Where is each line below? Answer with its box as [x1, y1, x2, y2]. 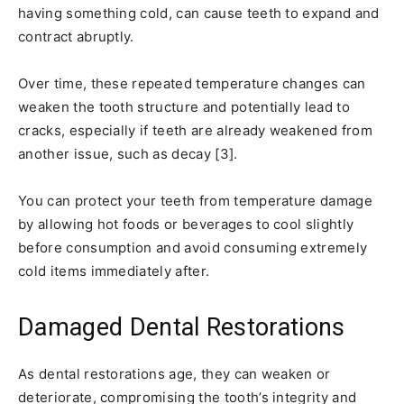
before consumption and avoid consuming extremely [18, 238, 368, 256]
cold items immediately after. [18, 262, 210, 280]
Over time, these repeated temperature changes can [18, 74, 366, 92]
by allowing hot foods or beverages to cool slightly [18, 215, 354, 233]
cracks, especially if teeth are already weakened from [18, 121, 372, 139]
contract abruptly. [18, 27, 134, 45]
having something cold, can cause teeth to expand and [18, 4, 380, 22]
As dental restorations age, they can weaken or [18, 364, 331, 382]
